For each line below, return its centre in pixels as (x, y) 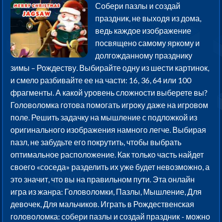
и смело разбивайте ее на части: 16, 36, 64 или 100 (101, 80)
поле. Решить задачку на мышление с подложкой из (104, 117)
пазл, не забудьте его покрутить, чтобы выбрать (96, 142)
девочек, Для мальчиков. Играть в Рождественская (103, 204)
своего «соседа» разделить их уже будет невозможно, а (110, 167)
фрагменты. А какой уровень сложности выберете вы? (109, 93)
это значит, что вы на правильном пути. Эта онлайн (103, 179)
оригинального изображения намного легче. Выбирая (109, 130)
